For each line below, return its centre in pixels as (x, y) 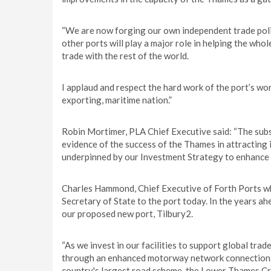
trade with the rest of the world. (125, 56)
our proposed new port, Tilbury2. (127, 214)
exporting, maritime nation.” (117, 100)
